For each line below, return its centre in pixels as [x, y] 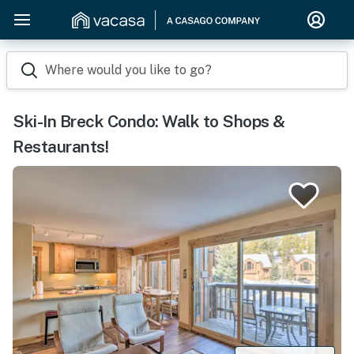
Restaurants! [60, 147]
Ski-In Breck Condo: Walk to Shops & [149, 121]
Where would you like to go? [128, 70]
